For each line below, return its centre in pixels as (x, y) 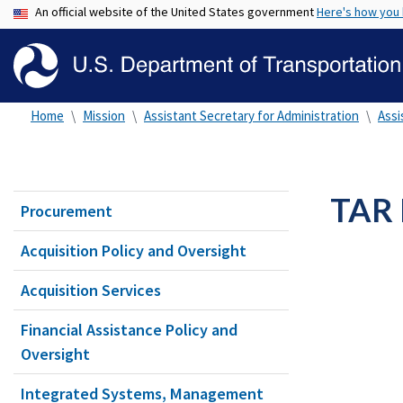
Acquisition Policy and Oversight (134, 251)
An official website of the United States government (176, 12)
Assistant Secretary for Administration (251, 116)
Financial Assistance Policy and (129, 330)
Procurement (67, 211)
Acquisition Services (91, 290)
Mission (104, 116)
